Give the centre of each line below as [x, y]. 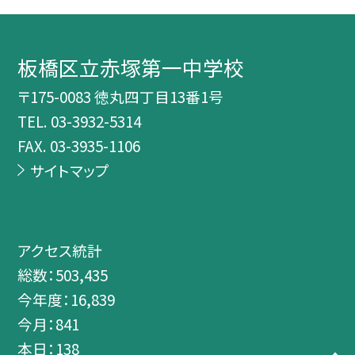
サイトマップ [69, 170]
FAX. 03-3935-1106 [79, 146]
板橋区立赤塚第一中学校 [131, 67]
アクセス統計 [60, 250]
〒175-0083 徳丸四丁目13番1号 [121, 97]
